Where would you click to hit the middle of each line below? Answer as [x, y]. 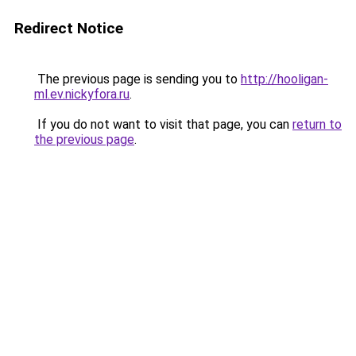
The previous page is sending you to [137, 79]
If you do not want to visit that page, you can [163, 124]
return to [317, 124]
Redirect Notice [69, 28]
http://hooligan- [284, 79]
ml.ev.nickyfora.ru [82, 94]
